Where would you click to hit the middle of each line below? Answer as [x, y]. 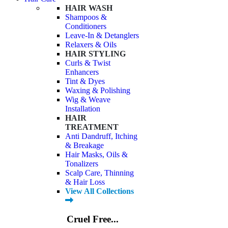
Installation [83, 109]
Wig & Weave [88, 100]
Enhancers [82, 72]
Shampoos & [86, 17]
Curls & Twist [88, 63]
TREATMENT [92, 127]
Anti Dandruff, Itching [101, 136]
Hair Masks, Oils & [96, 155]
